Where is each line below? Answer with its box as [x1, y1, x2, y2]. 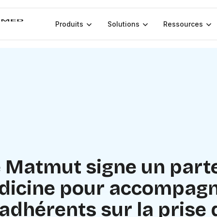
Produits [55, 19, 83, 28]
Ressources [163, 19, 203, 28]
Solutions [107, 19, 139, 28]
